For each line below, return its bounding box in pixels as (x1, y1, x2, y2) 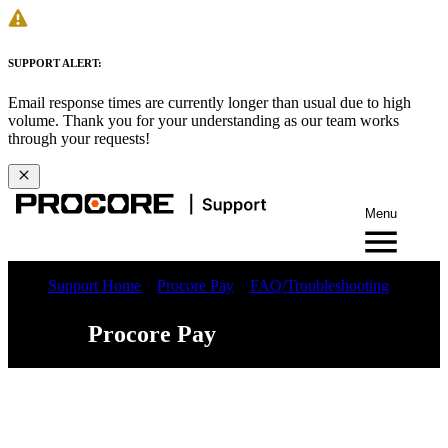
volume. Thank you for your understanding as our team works (8, 111, 399, 129)
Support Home (48, 276, 141, 294)
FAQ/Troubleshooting (250, 276, 389, 294)
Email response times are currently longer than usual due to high (8, 93, 411, 111)
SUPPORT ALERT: (8, 56, 102, 69)
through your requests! (8, 129, 150, 147)
